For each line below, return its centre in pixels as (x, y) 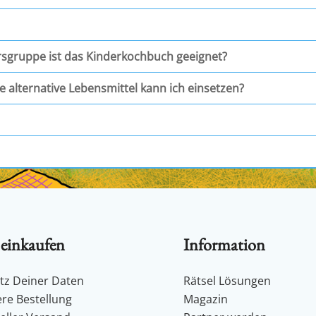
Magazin (206, 299)
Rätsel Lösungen (227, 280)
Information (225, 244)
